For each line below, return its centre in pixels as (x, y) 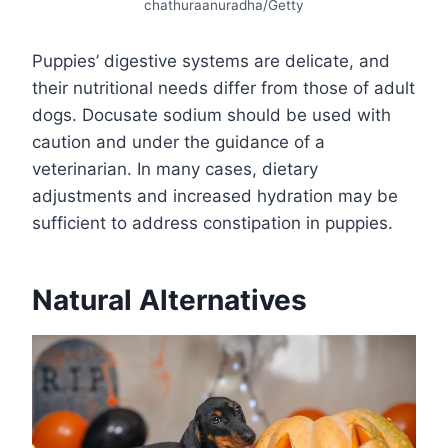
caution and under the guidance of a (178, 141)
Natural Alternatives (169, 299)
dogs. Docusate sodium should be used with (211, 114)
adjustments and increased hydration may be (215, 195)
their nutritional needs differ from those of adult (223, 87)
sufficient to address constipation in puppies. (212, 222)
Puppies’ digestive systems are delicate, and (211, 60)
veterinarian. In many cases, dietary (175, 168)
